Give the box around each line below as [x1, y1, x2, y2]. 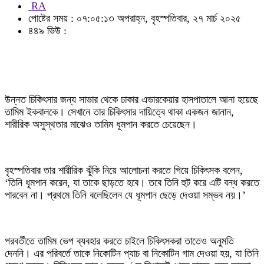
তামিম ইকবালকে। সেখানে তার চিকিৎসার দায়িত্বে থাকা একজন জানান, [5, 106, 234, 118]
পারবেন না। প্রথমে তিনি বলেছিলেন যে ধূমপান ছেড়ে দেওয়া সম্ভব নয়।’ [5, 189, 246, 201]
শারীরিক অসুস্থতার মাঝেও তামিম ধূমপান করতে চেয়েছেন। [5, 118, 197, 130]
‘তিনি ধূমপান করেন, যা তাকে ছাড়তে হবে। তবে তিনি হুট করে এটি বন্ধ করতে [5, 177, 259, 189]
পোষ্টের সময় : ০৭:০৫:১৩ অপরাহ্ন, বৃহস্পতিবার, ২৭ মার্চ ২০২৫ [28, 12, 241, 24]
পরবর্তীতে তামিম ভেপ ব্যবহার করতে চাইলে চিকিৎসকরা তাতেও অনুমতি [5, 235, 234, 247]
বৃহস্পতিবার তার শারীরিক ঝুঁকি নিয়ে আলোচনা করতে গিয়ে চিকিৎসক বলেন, [5, 164, 243, 176]
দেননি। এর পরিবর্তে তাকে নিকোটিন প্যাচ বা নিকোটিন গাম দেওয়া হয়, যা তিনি [5, 247, 259, 259]
